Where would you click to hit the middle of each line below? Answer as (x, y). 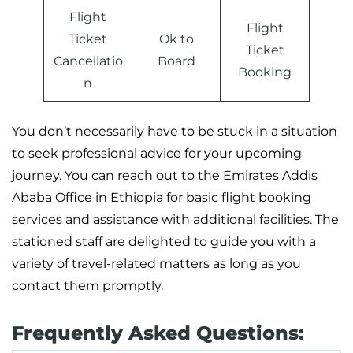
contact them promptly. (87, 286)
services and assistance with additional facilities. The (175, 220)
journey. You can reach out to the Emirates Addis (165, 176)
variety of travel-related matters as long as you (156, 264)
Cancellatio (88, 61)
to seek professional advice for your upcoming (157, 154)
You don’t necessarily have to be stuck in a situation (175, 132)
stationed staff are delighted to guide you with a (164, 242)
